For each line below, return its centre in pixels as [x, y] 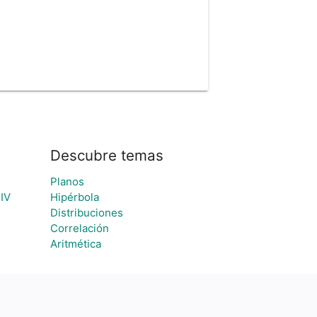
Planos [67, 182]
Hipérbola [75, 197]
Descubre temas [107, 156]
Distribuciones [87, 213]
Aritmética [76, 244]
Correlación [80, 229]
